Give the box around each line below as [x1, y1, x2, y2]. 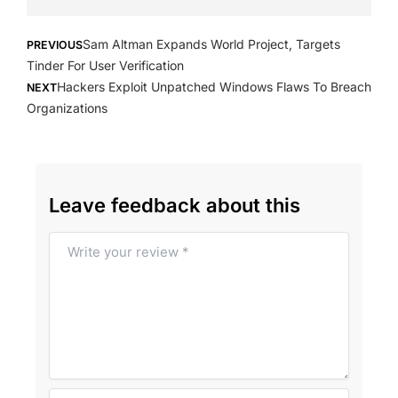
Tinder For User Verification [27, 58, 184, 74]
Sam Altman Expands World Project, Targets [83, 36, 340, 52]
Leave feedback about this [49, 194, 300, 218]
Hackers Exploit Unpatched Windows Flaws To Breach [57, 79, 371, 95]
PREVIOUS [27, 38, 83, 52]
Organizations [27, 100, 107, 116]
